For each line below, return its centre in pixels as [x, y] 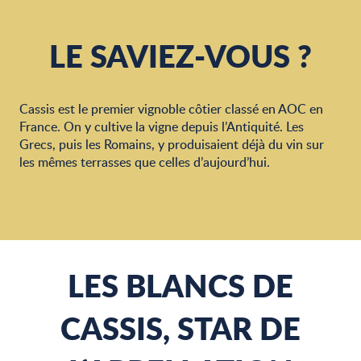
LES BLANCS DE [180, 285]
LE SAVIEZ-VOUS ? [180, 56]
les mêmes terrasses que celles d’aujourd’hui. [145, 162]
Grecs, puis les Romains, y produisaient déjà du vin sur [172, 144]
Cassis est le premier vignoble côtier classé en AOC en [171, 109]
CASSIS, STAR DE [180, 328]
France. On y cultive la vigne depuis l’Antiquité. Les [162, 127]
